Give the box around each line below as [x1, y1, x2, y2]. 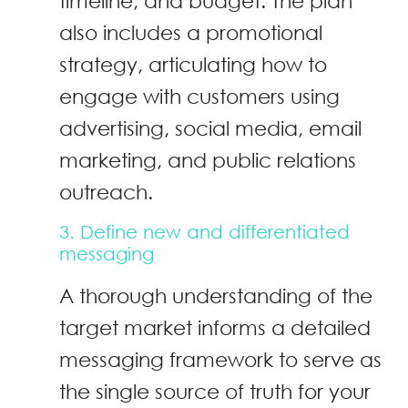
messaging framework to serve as [59, 347, 382, 371]
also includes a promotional [59, 21, 322, 45]
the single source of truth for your [59, 379, 371, 403]
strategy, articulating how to [59, 53, 327, 76]
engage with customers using [59, 85, 340, 108]
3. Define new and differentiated [59, 220, 350, 242]
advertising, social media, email [59, 117, 362, 140]
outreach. [59, 180, 153, 204]
